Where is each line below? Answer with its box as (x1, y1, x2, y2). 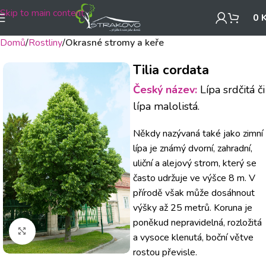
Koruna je (214, 201, 252, 214)
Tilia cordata (133, 61, 209, 79)
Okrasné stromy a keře (65, 36, 164, 49)
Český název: (133, 83, 197, 97)
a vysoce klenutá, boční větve (133, 231, 254, 244)
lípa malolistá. (133, 99, 199, 113)
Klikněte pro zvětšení (35, 225, 117, 237)
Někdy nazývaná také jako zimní (133, 127, 263, 140)
